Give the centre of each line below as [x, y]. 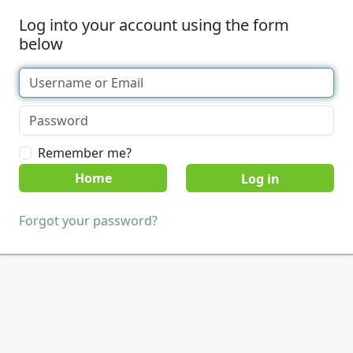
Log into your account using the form [154, 25]
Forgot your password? [88, 221]
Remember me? [85, 153]
